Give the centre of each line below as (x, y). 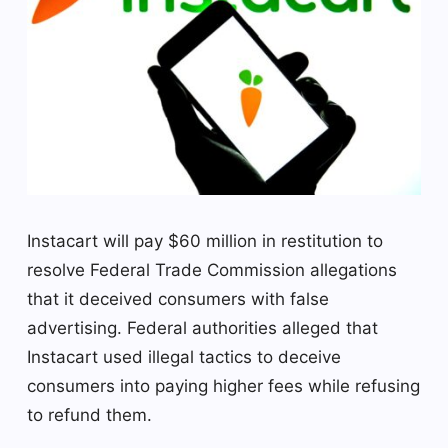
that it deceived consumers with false (178, 298)
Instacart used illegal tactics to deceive (184, 356)
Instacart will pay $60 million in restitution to (205, 240)
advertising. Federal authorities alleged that (202, 327)
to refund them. (89, 414)
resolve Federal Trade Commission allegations (212, 269)
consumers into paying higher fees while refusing (223, 385)
